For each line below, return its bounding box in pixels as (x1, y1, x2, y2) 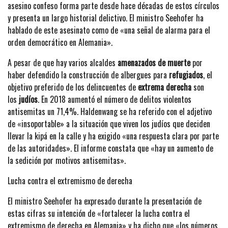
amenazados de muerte (118, 56, 190, 69)
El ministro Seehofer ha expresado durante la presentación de (8, 194, 202, 207)
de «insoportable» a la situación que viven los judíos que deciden (8, 117, 210, 130)
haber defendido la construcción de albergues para (8, 68, 169, 81)
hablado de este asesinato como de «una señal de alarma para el (8, 23, 210, 36)
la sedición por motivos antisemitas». (8, 154, 126, 166)
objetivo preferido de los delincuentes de (8, 80, 138, 93)
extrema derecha (138, 80, 191, 93)
